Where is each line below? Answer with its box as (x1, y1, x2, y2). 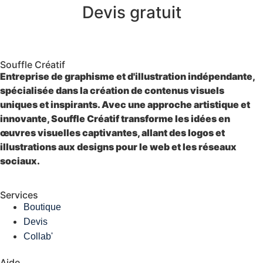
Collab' (23, 231, 53, 242)
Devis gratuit (82, 2, 181, 22)
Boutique (23, 202, 61, 213)
